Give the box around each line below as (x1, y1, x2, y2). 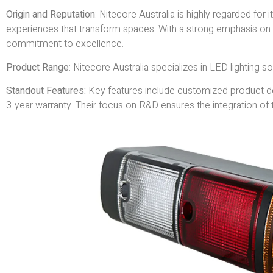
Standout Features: (6, 83, 86, 98)
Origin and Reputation (6, 7, 95, 23)
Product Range (6, 60, 69, 75)
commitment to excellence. (6, 37, 124, 52)
